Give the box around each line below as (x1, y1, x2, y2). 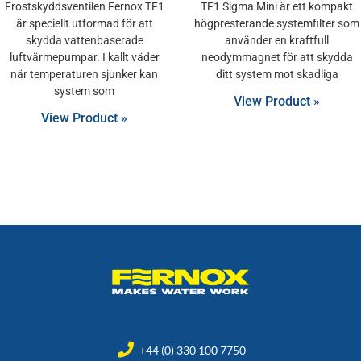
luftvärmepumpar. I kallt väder (9, 50, 160, 64)
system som (54, 84, 114, 98)
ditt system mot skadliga (215, 67, 338, 81)
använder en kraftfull (225, 33, 329, 47)
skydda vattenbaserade (25, 33, 143, 47)
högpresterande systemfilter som (194, 16, 359, 30)
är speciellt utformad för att (15, 16, 153, 30)
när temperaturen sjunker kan (10, 67, 158, 81)
